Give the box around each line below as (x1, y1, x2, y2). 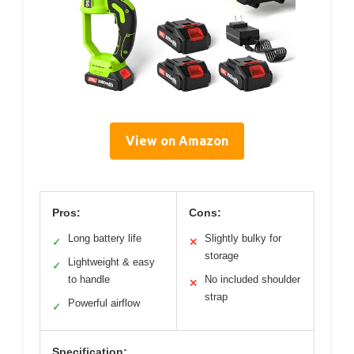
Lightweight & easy (68, 255, 155, 268)
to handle (68, 273, 110, 285)
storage (205, 249, 239, 262)
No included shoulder (205, 273, 300, 285)
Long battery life (68, 232, 141, 244)
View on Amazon (126, 133, 228, 148)
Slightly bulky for (205, 232, 281, 244)
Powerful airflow (68, 296, 140, 309)
